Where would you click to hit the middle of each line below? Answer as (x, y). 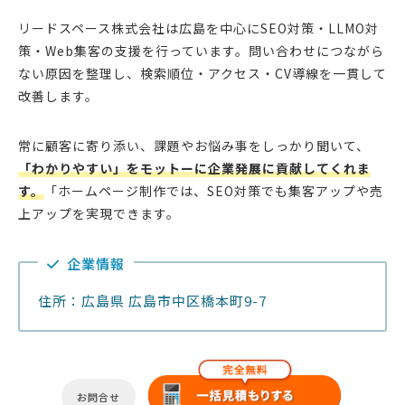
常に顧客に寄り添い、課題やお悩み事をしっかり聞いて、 (194, 146)
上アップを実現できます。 (99, 214)
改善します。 (58, 96)
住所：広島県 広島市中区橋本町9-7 (152, 301)
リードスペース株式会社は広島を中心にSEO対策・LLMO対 (198, 28)
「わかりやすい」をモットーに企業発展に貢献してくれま (194, 169)
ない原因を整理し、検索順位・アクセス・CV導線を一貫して (202, 74)
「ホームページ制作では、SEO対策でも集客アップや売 (214, 191)
